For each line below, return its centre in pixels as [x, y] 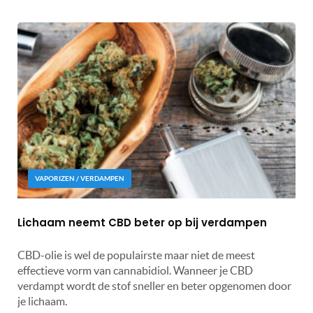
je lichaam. [42, 301]
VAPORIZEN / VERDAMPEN [80, 179]
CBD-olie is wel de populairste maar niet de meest [136, 255]
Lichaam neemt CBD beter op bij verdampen [142, 223]
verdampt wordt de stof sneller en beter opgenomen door [154, 286]
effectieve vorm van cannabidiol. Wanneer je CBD [135, 270]
